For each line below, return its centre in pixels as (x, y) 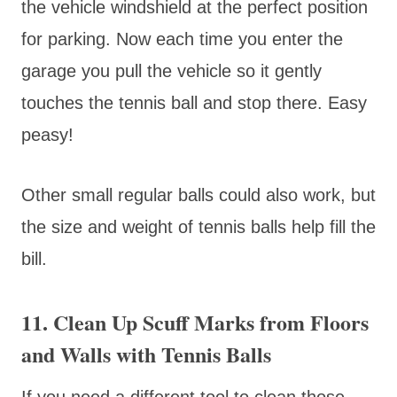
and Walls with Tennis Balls (146, 354)
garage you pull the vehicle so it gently (171, 70)
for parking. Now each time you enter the (182, 39)
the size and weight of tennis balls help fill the (198, 226)
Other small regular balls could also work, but (198, 195)
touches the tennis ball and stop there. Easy (194, 102)
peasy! (47, 134)
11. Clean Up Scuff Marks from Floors (195, 322)
